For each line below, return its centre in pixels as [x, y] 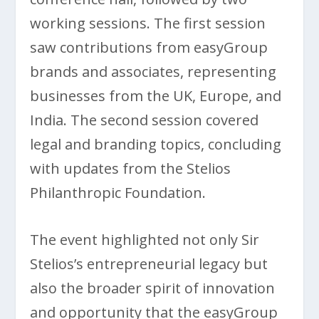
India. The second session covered [145, 120]
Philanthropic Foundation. [118, 192]
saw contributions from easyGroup [149, 47]
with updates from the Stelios [131, 168]
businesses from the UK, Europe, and [156, 95]
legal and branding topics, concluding [156, 144]
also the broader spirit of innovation [153, 288]
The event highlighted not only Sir [145, 239]
